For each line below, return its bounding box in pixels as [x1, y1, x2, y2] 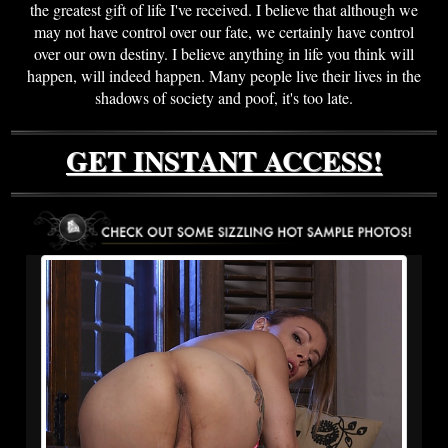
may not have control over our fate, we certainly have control [34, 21, 414, 43]
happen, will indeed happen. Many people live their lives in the [27, 65, 421, 87]
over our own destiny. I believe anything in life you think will [34, 43, 414, 65]
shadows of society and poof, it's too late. [95, 87, 353, 109]
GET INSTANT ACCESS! [66, 140, 382, 182]
